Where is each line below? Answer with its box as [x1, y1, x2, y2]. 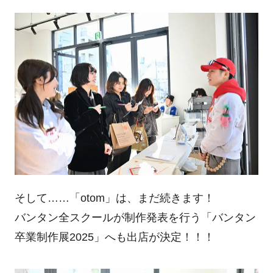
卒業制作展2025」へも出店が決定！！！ [14, 230, 214, 243]
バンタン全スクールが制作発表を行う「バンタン [14, 211, 256, 224]
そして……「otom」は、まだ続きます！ [14, 191, 214, 204]
